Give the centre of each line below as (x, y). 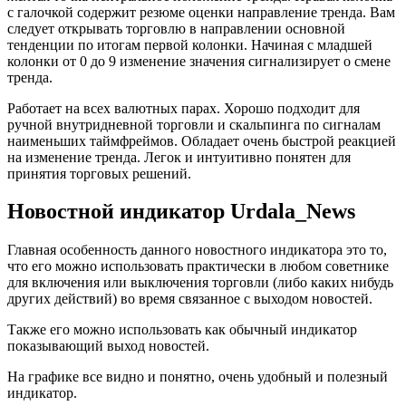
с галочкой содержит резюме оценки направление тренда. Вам (201, 12)
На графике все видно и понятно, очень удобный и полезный (198, 377)
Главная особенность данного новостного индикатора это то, (197, 250)
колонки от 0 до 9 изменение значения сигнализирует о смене (199, 61)
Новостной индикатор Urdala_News (181, 212)
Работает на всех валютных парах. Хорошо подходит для (184, 108)
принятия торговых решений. (99, 173)
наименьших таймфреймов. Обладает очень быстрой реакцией (202, 140)
